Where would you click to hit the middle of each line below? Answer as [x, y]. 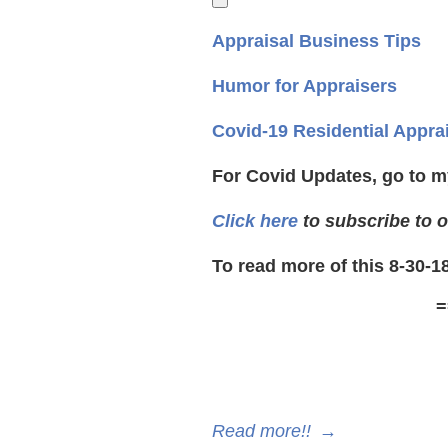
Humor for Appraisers [304, 86]
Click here [255, 221]
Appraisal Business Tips [316, 41]
